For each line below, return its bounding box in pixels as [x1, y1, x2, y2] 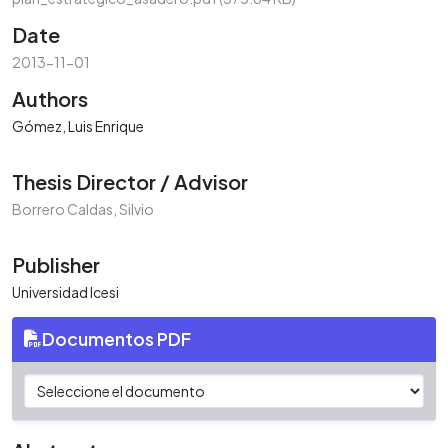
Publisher [12, 251, 100, 277]
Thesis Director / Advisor [12, 168, 248, 194]
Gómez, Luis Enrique [12, 116, 144, 135]
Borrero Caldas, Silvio [12, 199, 154, 218]
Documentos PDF [42, 327, 191, 350]
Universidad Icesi [12, 282, 119, 301]
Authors [12, 85, 88, 111]
